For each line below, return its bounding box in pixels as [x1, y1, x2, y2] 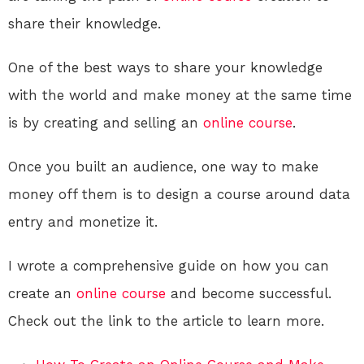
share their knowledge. [8, 15, 161, 32]
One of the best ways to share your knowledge [8, 59, 323, 76]
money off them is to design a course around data [8, 186, 350, 203]
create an [8, 285, 76, 302]
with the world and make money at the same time [8, 87, 352, 104]
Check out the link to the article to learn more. [8, 313, 324, 330]
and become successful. [166, 285, 331, 302]
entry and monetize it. [8, 214, 158, 231]
